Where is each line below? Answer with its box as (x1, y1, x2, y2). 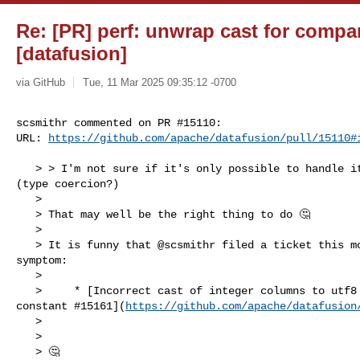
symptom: (16, 253, 67, 267)
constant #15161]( (16, 299, 125, 313)
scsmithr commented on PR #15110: (16, 116, 222, 129)
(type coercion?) (16, 177, 119, 190)
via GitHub (16, 76, 65, 88)
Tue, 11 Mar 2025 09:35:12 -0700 (82, 76, 236, 88)
